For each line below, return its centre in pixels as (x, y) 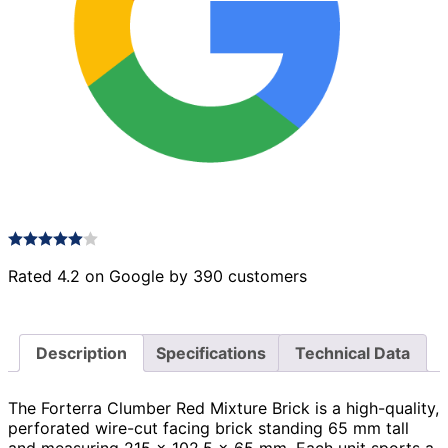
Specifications (211, 352)
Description (81, 352)
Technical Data (352, 352)
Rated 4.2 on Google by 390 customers (157, 275)
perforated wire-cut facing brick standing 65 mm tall (208, 427)
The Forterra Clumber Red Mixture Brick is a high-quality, (223, 407)
